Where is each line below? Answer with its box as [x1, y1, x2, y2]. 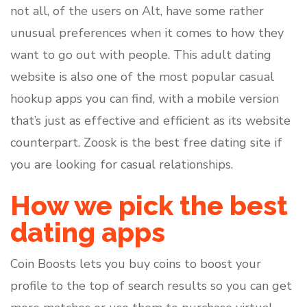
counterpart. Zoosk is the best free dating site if [10, 134, 282, 151]
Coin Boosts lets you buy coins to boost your [10, 256, 261, 272]
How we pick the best [10, 190, 288, 221]
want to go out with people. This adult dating [10, 47, 271, 63]
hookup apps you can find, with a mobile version [10, 90, 279, 107]
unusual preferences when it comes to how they [10, 25, 284, 41]
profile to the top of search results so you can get [10, 278, 292, 294]
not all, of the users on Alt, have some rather [10, 3, 264, 19]
